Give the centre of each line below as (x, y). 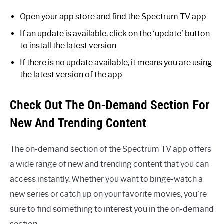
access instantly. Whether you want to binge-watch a (106, 179)
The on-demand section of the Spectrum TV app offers (111, 149)
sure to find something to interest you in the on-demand (112, 209)
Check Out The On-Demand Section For (110, 105)
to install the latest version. (69, 45)
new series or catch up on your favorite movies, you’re (108, 194)
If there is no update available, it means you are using (116, 62)
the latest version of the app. (72, 74)
